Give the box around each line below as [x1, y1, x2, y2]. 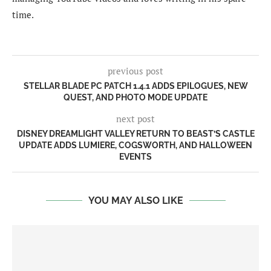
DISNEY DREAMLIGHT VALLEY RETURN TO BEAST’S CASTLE [16, 129, 255, 139]
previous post [108, 65, 163, 77]
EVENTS [119, 152, 152, 162]
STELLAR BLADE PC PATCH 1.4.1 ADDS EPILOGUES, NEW [23, 81, 248, 91]
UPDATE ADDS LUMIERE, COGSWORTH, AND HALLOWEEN [19, 140, 252, 151]
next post [116, 113, 155, 125]
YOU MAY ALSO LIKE [88, 195, 183, 207]
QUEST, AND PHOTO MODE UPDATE [64, 93, 207, 103]
